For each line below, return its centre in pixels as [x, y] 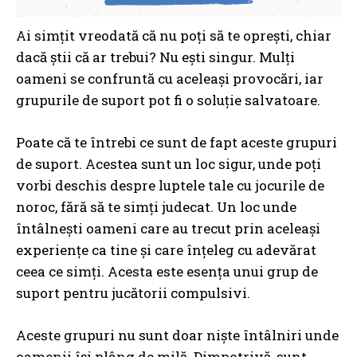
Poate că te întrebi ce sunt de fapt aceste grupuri [177, 143]
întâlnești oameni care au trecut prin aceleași [168, 229]
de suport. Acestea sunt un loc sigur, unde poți [169, 164]
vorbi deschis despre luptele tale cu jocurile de [170, 186]
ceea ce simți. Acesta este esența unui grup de [167, 272]
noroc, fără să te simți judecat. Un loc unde [156, 207]
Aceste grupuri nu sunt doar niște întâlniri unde [177, 335]
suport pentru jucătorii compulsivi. [133, 293]
